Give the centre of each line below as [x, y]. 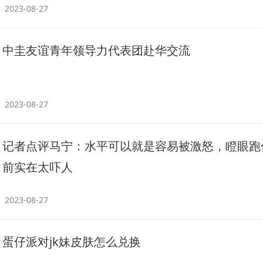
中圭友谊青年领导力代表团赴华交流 [96, 50]
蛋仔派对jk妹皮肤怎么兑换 [72, 242]
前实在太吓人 [38, 167]
